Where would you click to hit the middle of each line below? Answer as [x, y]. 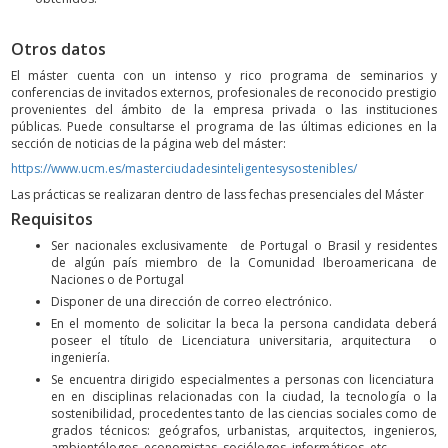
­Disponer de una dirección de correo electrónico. [191, 301]
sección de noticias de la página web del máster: [148, 143]
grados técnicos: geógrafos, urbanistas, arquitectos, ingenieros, [244, 430]
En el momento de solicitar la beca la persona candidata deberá [244, 323]
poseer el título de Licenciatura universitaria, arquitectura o [244, 340]
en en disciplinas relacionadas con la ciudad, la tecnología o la [244, 396]
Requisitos [52, 219]
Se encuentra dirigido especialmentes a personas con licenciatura [244, 379]
